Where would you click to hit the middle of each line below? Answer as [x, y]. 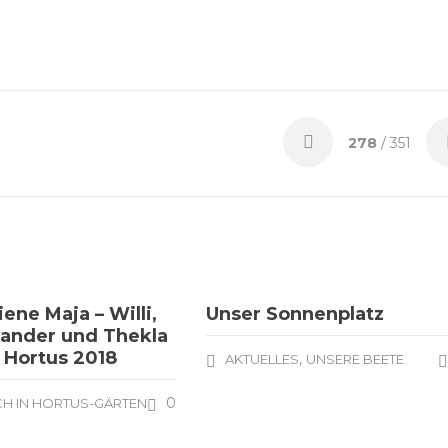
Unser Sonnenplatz [295, 314]
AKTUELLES [262, 359]
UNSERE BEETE [355, 359]
